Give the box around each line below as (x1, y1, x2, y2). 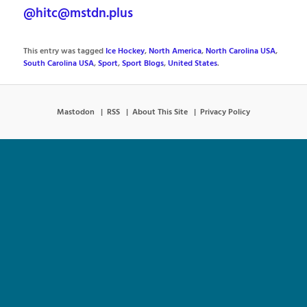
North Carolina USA (206, 45, 276, 58)
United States (168, 58, 218, 71)
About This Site (132, 106, 188, 119)
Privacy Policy (200, 106, 250, 119)
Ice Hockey (106, 45, 145, 58)
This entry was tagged (23, 45, 106, 58)
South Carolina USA (23, 58, 95, 71)
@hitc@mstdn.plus (23, 3, 134, 25)
